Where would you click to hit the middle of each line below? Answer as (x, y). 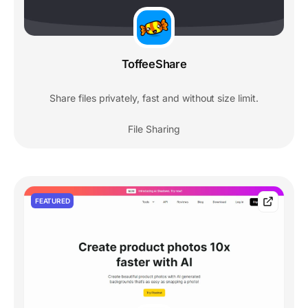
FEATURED (53, 201)
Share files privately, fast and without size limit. (154, 98)
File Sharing (154, 129)
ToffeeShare (154, 64)
